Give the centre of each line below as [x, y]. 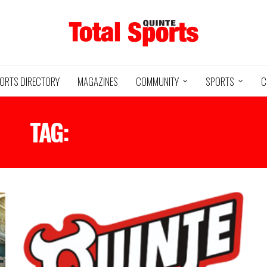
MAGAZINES [98, 81]
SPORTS [220, 81]
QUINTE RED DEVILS [155, 132]
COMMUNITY [157, 81]
